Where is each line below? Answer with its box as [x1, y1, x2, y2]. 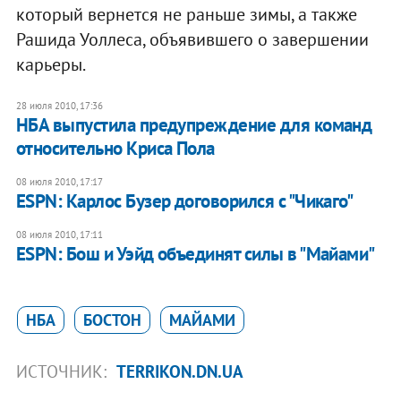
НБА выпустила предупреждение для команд [15, 112, 372, 137]
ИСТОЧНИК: [15, 360, 111, 382]
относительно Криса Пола [15, 135, 215, 160]
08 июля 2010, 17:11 [15, 227, 103, 241]
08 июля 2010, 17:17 [15, 175, 103, 188]
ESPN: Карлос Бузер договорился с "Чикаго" [15, 188, 354, 213]
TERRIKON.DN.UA [115, 360, 243, 382]
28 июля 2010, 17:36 [15, 98, 103, 112]
